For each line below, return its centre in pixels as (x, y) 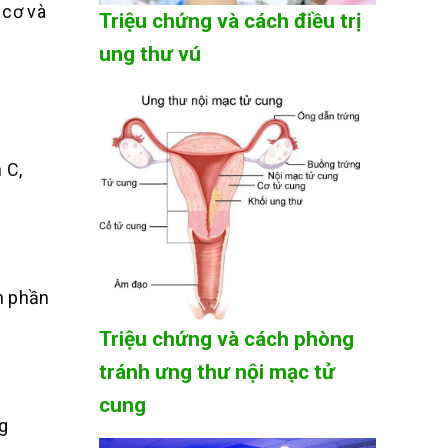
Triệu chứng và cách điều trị (230, 21)
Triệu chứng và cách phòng (226, 339)
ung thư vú (149, 54)
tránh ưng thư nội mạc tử (216, 372)
